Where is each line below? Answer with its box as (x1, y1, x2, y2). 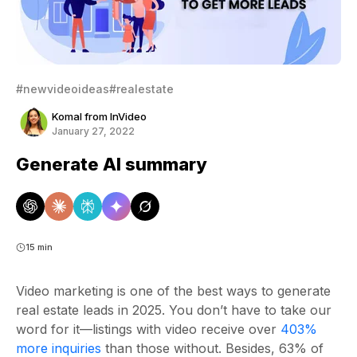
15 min (25, 241, 53, 253)
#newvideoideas (16, 82, 109, 96)
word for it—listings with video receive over (16, 321, 277, 337)
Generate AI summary (16, 154, 207, 175)
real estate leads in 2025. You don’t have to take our (16, 302, 331, 318)
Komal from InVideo (52, 109, 147, 123)
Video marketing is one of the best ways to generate (16, 283, 331, 299)
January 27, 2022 (52, 124, 135, 137)
